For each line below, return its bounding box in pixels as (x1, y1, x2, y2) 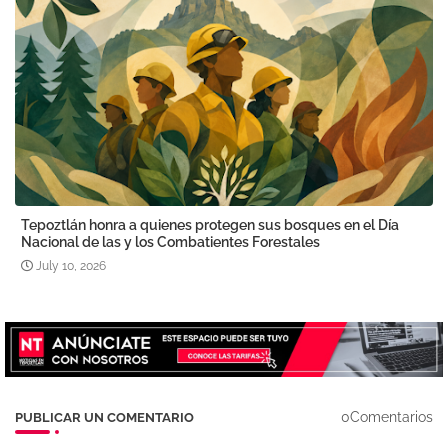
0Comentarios (341, 409, 433, 426)
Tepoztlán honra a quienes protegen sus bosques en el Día (21, 217, 399, 234)
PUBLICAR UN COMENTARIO (15, 409, 194, 425)
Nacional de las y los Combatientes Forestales (21, 234, 320, 251)
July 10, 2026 (36, 259, 106, 274)
